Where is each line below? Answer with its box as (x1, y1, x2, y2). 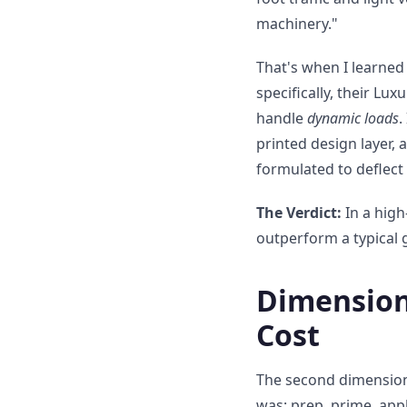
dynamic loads (307, 108, 399, 128)
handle (256, 108, 307, 128)
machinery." (256, 14, 338, 34)
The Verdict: (256, 203, 342, 223)
